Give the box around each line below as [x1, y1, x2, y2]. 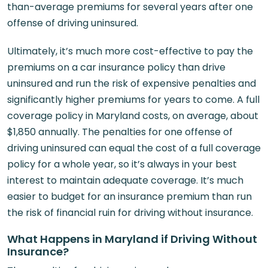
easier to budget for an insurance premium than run [7, 190, 252, 203]
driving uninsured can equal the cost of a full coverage [7, 141, 261, 155]
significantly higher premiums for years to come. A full [7, 93, 260, 106]
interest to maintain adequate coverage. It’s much [7, 173, 243, 187]
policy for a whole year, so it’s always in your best [7, 157, 237, 171]
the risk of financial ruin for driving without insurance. [7, 206, 253, 220]
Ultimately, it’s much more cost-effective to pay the [7, 44, 253, 58]
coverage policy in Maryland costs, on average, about [7, 109, 258, 123]
